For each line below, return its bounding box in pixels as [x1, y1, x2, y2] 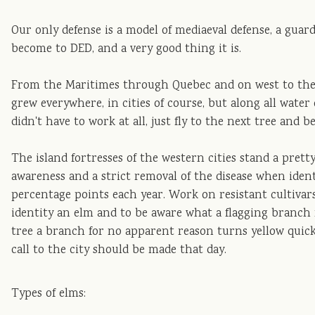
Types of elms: [11, 285, 86, 303]
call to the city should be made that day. [11, 241, 227, 259]
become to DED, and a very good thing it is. [11, 40, 242, 58]
